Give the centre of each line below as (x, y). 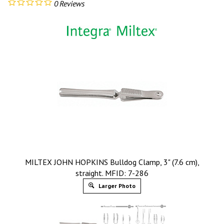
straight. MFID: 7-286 (112, 173)
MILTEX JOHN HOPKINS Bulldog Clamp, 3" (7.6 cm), (112, 162)
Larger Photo (116, 186)
